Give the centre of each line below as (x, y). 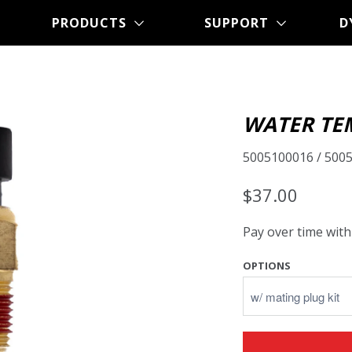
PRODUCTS (93, 23)
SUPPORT (241, 23)
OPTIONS (267, 266)
